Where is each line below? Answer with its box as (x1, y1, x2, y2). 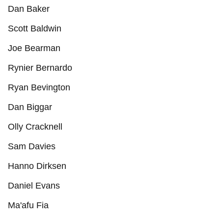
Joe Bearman (8, 43, 60, 53)
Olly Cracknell (8, 122, 62, 132)
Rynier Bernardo (8, 63, 72, 73)
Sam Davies (8, 141, 55, 151)
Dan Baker (8, 4, 50, 14)
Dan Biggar (8, 102, 52, 112)
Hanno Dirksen (8, 161, 66, 171)
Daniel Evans (8, 181, 60, 191)
